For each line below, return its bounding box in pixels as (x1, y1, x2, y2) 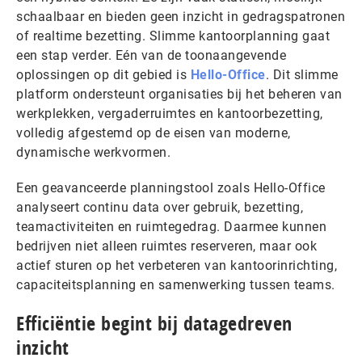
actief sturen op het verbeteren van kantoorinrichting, (16, 257, 337, 273)
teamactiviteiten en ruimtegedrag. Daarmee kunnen (16, 218, 326, 234)
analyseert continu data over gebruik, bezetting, (16, 199, 303, 215)
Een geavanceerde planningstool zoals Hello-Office (16, 179, 326, 196)
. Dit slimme (265, 66, 339, 82)
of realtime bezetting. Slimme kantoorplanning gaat (16, 27, 330, 44)
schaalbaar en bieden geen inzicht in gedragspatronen (16, 8, 345, 24)
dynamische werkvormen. (16, 144, 170, 160)
